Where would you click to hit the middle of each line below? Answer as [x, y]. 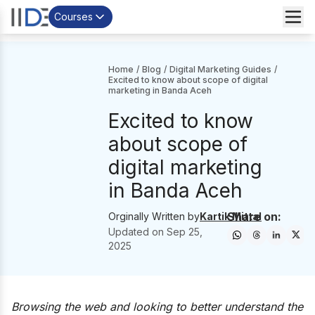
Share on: [255, 217]
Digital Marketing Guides [220, 69]
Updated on [137, 232]
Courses [73, 17]
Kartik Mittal [231, 216]
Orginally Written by [154, 216]
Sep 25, [185, 232]
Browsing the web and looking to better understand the [157, 307]
